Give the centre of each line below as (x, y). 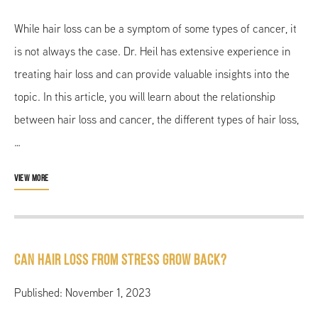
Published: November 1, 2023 (82, 292)
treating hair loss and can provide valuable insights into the (152, 74)
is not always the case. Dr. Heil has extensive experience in (152, 51)
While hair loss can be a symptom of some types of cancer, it (155, 28)
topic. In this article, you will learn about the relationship (145, 97)
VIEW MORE (32, 178)
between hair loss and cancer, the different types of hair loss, (157, 119)
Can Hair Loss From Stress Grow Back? (121, 261)
